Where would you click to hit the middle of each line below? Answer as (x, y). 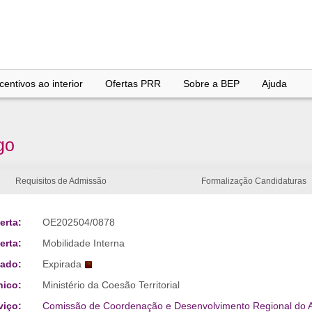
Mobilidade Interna (83, 243)
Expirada (62, 264)
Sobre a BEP (211, 84)
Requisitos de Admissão (61, 181)
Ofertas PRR (133, 84)
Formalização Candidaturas (254, 181)
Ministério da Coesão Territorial (111, 285)
